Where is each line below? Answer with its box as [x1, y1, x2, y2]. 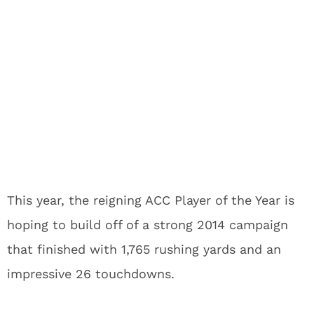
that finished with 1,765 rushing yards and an [7, 242, 281, 257]
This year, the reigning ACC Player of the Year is [7, 193, 294, 207]
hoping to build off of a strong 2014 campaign [7, 217, 288, 232]
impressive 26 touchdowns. [7, 266, 175, 281]
